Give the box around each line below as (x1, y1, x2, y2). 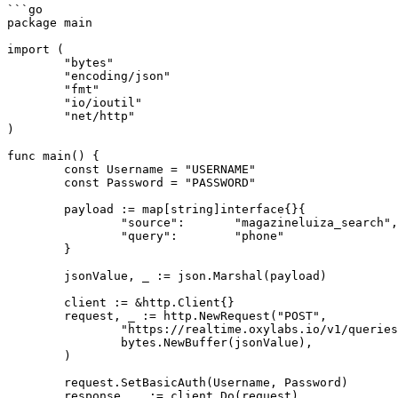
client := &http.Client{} (7, 296, 64, 309)
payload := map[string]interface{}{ (7, 203, 64, 216)
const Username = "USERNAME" (7, 163, 64, 176)
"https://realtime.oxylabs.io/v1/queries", (7, 322, 121, 336)
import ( (7, 43, 64, 56)
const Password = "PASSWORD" (7, 176, 64, 189)
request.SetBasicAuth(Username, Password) (7, 376, 64, 389)
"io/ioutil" (7, 96, 64, 109)
